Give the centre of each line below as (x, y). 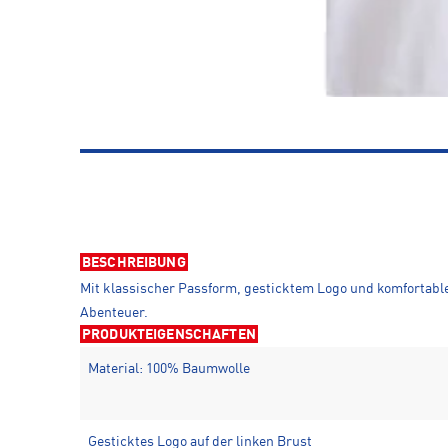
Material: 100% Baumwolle (169, 369)
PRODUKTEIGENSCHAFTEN (169, 335)
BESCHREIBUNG (134, 263)
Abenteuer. (114, 313)
